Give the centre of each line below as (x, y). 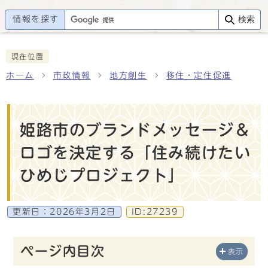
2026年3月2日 (83, 212)
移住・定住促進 (199, 75)
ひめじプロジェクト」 (103, 175)
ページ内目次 (63, 251)
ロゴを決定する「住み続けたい (135, 153)
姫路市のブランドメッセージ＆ (135, 130)
